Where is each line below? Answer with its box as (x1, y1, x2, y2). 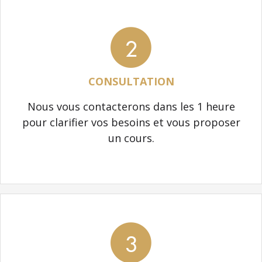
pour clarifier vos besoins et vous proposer (22, 115, 240, 129)
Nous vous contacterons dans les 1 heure (27, 99, 235, 113)
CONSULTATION (88, 74, 174, 88)
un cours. (108, 130, 154, 145)
